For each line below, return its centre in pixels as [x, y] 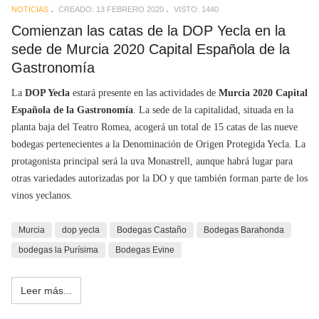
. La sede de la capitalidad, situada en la [213, 110]
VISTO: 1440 [196, 9]
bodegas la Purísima [58, 250]
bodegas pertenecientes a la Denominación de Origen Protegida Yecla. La [158, 145]
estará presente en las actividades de [144, 93]
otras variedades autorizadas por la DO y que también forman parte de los [159, 179]
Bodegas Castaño [152, 230]
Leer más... [46, 291]
